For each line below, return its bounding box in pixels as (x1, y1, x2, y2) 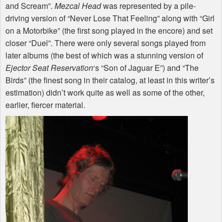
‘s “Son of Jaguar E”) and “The (93, 62, 199, 74)
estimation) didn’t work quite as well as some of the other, (5, 87, 205, 99)
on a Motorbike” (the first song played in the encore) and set (5, 25, 213, 37)
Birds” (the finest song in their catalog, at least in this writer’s (5, 74, 215, 86)
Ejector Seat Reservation (5, 62, 93, 74)
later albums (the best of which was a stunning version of (5, 50, 203, 61)
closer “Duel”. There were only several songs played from (5, 37, 206, 49)
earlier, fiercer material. (5, 99, 85, 111)
